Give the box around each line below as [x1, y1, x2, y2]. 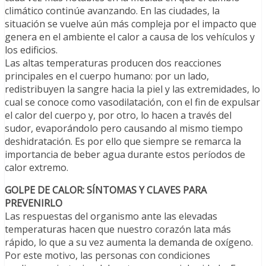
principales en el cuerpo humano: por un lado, [5, 69, 209, 83]
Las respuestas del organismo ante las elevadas [5, 209, 217, 223]
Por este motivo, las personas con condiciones [5, 248, 210, 262]
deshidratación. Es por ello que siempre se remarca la [5, 134, 241, 148]
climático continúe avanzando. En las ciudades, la [5, 4, 220, 17]
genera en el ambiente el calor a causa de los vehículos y [5, 30, 255, 43]
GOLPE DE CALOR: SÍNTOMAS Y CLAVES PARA [5, 183, 207, 197]
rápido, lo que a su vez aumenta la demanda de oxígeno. [5, 235, 253, 249]
